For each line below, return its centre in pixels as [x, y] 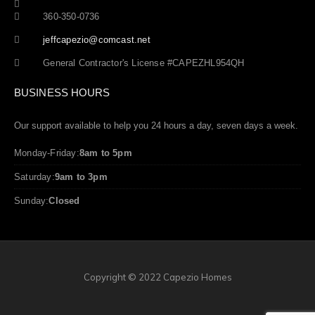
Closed [64, 201]
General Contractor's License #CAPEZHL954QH [144, 63]
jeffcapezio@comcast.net [97, 40]
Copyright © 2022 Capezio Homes [157, 277]
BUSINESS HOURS [62, 93]
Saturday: [34, 177]
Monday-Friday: [47, 153]
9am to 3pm [81, 177]
